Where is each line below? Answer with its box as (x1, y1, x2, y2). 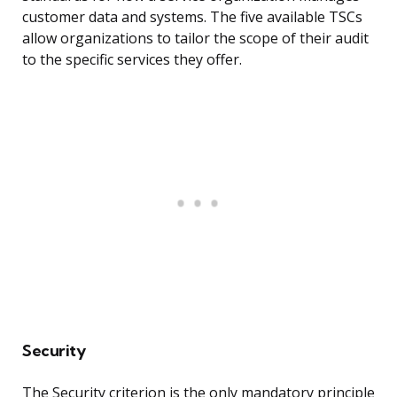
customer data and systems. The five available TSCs (22, 7, 362, 27)
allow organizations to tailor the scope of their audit (22, 28, 369, 49)
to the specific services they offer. (22, 50, 242, 70)
